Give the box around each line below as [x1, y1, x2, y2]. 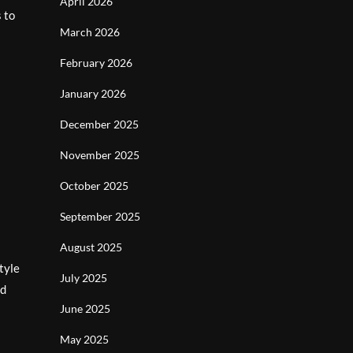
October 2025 [60, 179, 128, 192]
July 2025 [60, 271, 107, 284]
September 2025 [60, 210, 140, 223]
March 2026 [60, 25, 120, 39]
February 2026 [60, 56, 132, 69]
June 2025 [60, 302, 110, 315]
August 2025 [60, 240, 122, 254]
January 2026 [60, 87, 126, 100]
